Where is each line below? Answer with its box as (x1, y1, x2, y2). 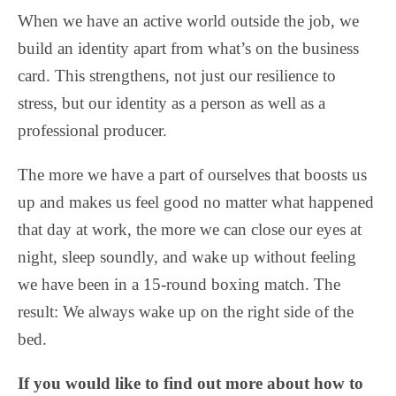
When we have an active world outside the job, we (18, 11, 359, 30)
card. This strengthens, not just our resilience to (18, 65, 336, 85)
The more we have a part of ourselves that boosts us (18, 164, 367, 184)
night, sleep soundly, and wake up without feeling (18, 247, 356, 266)
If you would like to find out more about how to (18, 373, 363, 392)
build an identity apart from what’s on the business (18, 38, 359, 57)
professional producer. (18, 120, 167, 140)
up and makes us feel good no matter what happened (18, 192, 374, 211)
